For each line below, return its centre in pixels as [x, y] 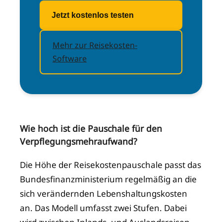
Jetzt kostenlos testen [93, 15]
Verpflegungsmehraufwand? [79, 141]
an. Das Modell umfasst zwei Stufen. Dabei [103, 208]
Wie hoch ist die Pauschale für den [91, 129]
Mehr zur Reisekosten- [95, 45]
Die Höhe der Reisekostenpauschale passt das [111, 165]
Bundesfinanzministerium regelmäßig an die [108, 179]
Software [70, 59]
